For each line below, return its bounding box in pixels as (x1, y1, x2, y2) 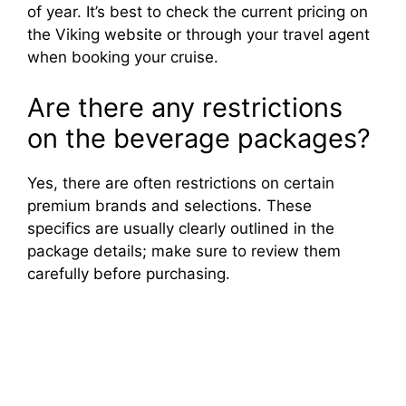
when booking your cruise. (27, 48, 218, 67)
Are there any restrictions (27, 91, 343, 123)
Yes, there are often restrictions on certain (27, 173, 334, 192)
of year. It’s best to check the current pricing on (27, 3, 368, 22)
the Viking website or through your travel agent (27, 25, 370, 44)
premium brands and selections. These (27, 196, 312, 215)
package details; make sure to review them (27, 241, 341, 260)
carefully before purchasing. (27, 264, 230, 283)
